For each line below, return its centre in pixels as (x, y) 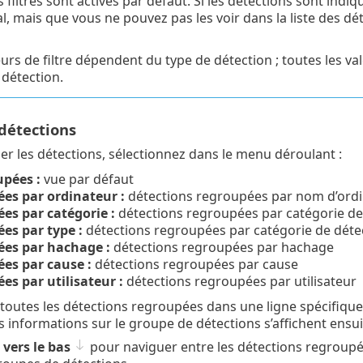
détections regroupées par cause (194, 264)
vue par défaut (87, 179)
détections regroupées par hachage (222, 247)
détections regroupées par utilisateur (239, 281)
